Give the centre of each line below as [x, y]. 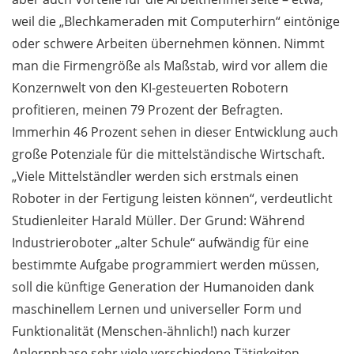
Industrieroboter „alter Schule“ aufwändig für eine [160, 243]
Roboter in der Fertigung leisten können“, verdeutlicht [172, 199]
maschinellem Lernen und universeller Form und [157, 309]
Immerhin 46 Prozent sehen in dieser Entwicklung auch [175, 132]
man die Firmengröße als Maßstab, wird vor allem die [170, 66]
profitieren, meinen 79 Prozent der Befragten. [147, 110]
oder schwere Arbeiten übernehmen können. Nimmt [168, 44]
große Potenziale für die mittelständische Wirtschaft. [168, 154]
